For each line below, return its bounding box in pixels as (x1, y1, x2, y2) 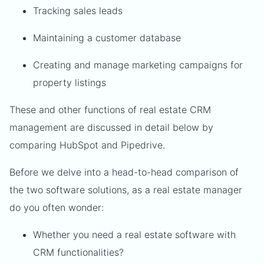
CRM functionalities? (33, 246, 124, 258)
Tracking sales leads (33, 5, 123, 16)
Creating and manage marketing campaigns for (33, 59, 243, 71)
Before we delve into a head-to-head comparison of (9, 166, 239, 178)
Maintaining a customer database (33, 32, 181, 44)
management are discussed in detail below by (9, 121, 213, 133)
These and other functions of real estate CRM (9, 104, 211, 115)
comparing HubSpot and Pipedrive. (9, 139, 165, 151)
